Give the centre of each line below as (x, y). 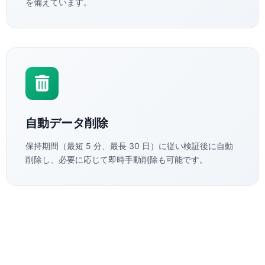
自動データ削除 (67, 123)
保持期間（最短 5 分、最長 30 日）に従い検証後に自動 (129, 146)
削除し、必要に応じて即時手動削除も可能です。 (117, 160)
